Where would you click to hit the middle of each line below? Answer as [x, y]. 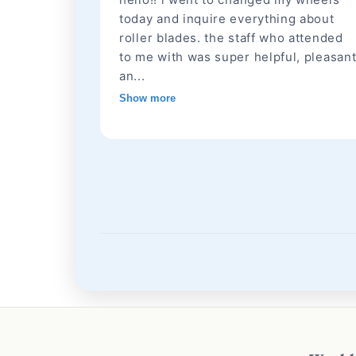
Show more [148, 98]
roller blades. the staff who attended [231, 38]
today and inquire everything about [227, 19]
